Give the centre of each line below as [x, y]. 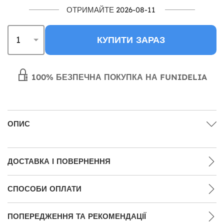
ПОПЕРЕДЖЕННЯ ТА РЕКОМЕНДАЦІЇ [77, 216]
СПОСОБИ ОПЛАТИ [44, 188]
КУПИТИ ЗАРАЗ [131, 39]
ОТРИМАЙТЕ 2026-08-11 [111, 9]
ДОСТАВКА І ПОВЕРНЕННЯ [59, 161]
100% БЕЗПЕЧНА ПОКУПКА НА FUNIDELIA [118, 77]
